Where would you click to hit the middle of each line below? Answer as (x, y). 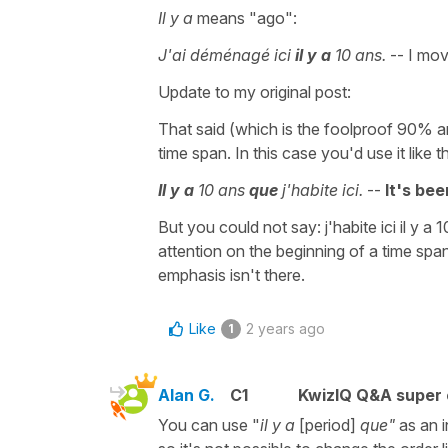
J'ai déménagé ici (226, 54)
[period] (327, 424)
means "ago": (247, 17)
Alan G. (186, 394)
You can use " (209, 424)
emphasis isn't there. (231, 274)
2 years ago (285, 328)
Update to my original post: (254, 91)
